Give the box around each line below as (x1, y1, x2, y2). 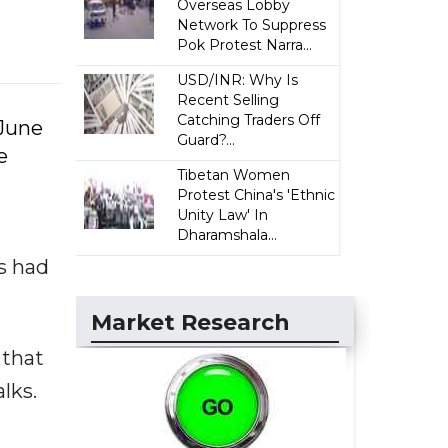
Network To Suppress (177, 16, 327, 34)
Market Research (91, 309, 290, 336)
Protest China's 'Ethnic (177, 186, 336, 204)
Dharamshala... (177, 226, 278, 244)
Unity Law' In (177, 206, 269, 224)
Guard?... (177, 131, 236, 149)
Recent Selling (177, 91, 280, 109)
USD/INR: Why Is (177, 71, 299, 89)
